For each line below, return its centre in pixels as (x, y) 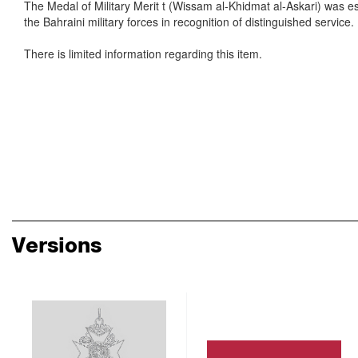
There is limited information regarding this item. (143, 54)
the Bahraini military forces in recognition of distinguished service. (189, 22)
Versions (57, 245)
